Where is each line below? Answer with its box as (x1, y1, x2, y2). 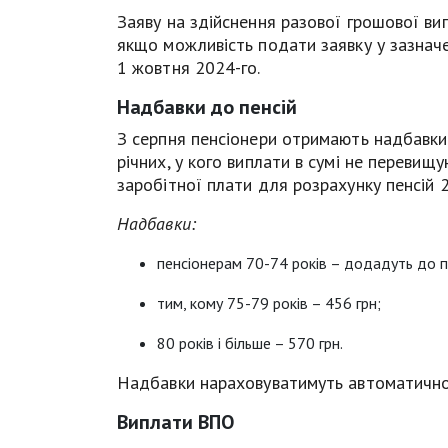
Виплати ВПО (117, 408, 234, 435)
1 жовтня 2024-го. (117, 55, 261, 79)
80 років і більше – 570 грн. (157, 332, 343, 353)
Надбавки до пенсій (117, 93, 297, 120)
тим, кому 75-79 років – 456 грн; (157, 292, 381, 313)
